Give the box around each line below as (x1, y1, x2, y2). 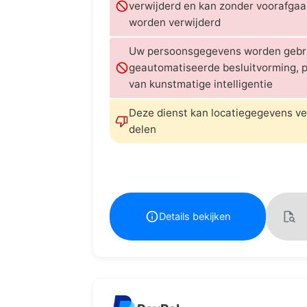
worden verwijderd (129, 15, 221, 29)
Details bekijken (159, 210, 230, 223)
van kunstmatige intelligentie (129, 77, 273, 90)
